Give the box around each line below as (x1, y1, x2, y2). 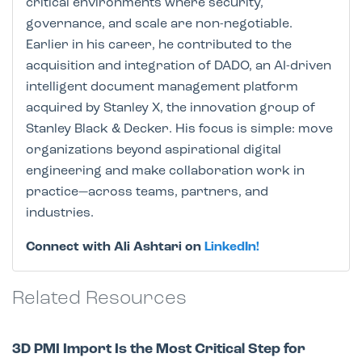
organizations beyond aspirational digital (26, 144, 281, 158)
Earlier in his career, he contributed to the (26, 39, 292, 53)
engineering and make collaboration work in (26, 165, 305, 179)
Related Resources (12, 289, 187, 309)
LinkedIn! (204, 241, 259, 255)
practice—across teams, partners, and (26, 186, 268, 200)
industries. (26, 207, 94, 221)
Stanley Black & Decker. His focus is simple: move (26, 123, 333, 137)
